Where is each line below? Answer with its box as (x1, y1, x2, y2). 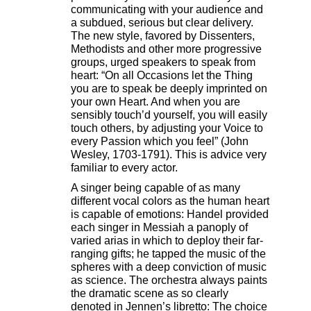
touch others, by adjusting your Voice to (71, 122, 263, 135)
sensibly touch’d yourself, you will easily (71, 109, 267, 121)
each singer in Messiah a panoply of (71, 221, 248, 234)
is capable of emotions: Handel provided (71, 208, 269, 221)
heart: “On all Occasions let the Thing (71, 69, 253, 82)
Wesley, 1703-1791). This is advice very (71, 149, 267, 161)
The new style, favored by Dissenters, (71, 30, 255, 42)
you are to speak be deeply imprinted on (71, 83, 267, 95)
